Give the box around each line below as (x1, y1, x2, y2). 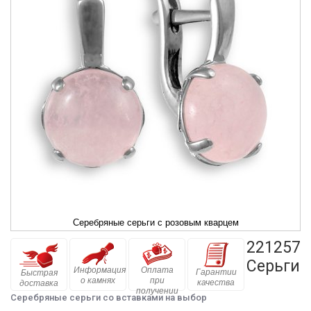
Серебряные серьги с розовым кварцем (72, 217, 239, 228)
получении (135, 286, 178, 296)
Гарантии (195, 267, 237, 277)
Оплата (140, 265, 174, 275)
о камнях (81, 276, 115, 285)
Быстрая (20, 268, 58, 278)
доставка (19, 278, 58, 288)
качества (197, 278, 235, 287)
